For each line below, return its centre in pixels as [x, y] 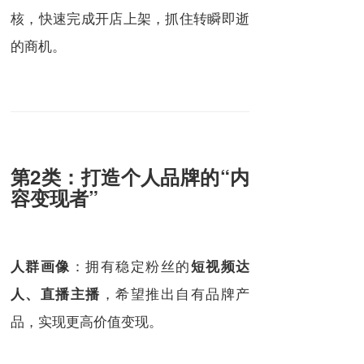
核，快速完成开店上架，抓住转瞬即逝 [130, 17]
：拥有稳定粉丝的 [130, 265]
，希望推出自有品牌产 [175, 292]
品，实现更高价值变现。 [87, 320]
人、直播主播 [56, 293]
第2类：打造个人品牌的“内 [130, 176]
